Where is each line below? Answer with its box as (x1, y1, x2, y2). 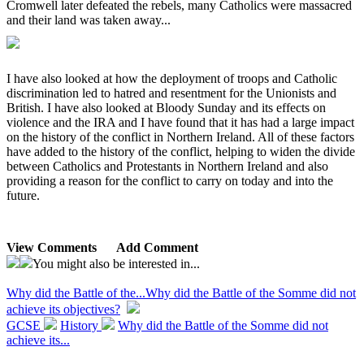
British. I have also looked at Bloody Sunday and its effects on (6, 101, 326, 115)
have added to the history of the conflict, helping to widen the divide (6, 145, 355, 158)
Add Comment (116, 240, 198, 254)
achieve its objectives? (6, 302, 120, 316)
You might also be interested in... (32, 257, 200, 271)
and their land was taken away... (6, 13, 171, 27)
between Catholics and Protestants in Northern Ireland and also (6, 159, 328, 173)
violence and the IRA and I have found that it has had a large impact (6, 115, 354, 129)
